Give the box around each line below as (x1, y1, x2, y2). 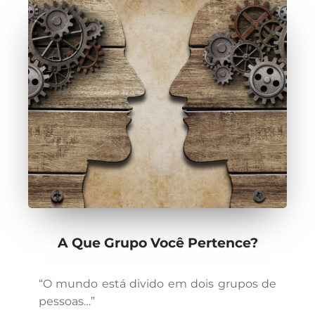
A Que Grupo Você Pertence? (57, 235, 258, 251)
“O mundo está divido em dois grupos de (39, 277, 276, 290)
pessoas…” (39, 295, 95, 308)
